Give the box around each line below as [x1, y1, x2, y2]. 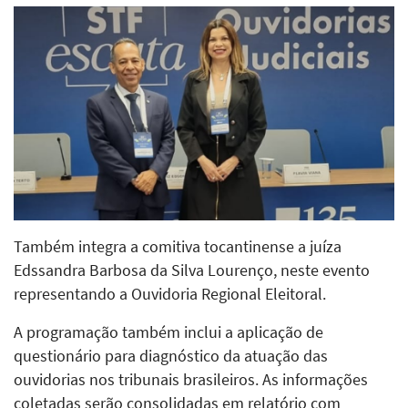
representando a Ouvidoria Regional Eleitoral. [14, 283, 326, 304]
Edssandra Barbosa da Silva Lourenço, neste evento [14, 260, 370, 280]
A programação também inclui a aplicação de [14, 321, 323, 342]
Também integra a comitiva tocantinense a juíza [14, 236, 342, 257]
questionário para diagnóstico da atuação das [14, 345, 328, 366]
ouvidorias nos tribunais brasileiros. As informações [14, 369, 368, 390]
